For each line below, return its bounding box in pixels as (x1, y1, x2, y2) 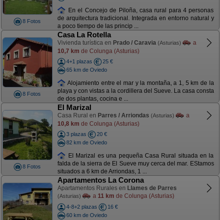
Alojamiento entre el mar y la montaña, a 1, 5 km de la (66, 79, 214, 86)
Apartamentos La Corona (57, 176, 144, 184)
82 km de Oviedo (66, 139, 107, 145)
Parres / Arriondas (97, 112, 149, 119)
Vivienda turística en (57, 39, 113, 46)
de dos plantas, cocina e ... (57, 95, 128, 103)
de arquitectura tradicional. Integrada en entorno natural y (57, 15, 214, 22)
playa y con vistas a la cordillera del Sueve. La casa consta (57, 87, 214, 95)
